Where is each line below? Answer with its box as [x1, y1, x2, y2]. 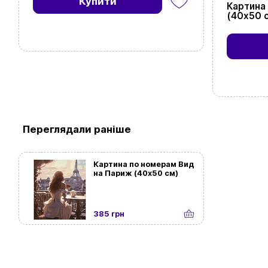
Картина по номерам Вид [93, 160, 194, 169]
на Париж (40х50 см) [93, 169, 179, 178]
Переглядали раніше [22, 123, 131, 135]
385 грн [93, 209, 125, 219]
